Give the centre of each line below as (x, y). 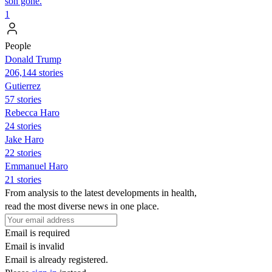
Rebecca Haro (32, 112)
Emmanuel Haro (36, 166)
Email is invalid (35, 246)
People (18, 46)
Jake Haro (24, 139)
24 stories (23, 126)
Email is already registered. (56, 259)
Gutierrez (23, 86)
